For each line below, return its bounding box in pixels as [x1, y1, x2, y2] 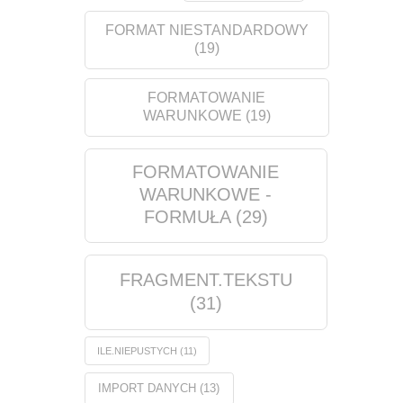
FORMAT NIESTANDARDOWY [104, 22, 309, 38]
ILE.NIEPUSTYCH [96, 345, 177, 356]
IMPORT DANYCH [98, 381, 197, 396]
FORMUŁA [143, 207, 230, 228]
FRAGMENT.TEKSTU [119, 269, 292, 290]
